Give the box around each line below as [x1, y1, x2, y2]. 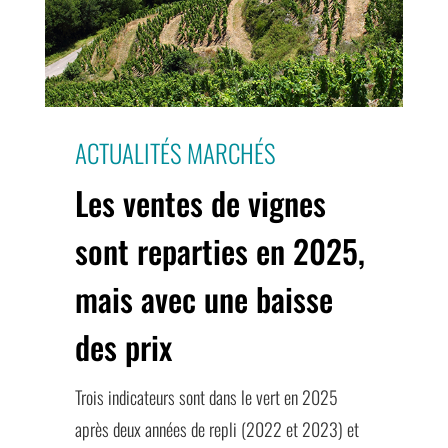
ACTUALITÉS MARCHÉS [74, 133, 276, 171]
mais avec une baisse [74, 274, 333, 322]
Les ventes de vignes [74, 178, 326, 226]
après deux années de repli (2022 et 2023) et [74, 415, 359, 442]
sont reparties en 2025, [74, 226, 365, 274]
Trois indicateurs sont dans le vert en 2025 [74, 383, 338, 410]
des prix [74, 322, 172, 370]
